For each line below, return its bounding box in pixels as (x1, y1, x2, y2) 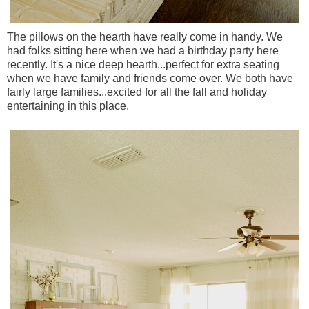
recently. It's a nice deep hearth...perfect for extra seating (7, 59, 279, 71)
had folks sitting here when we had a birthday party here (7, 45, 279, 57)
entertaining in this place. (7, 100, 132, 112)
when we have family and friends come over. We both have (7, 72, 293, 85)
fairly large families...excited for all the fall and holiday (7, 86, 267, 99)
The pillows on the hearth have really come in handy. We (7, 31, 283, 43)
